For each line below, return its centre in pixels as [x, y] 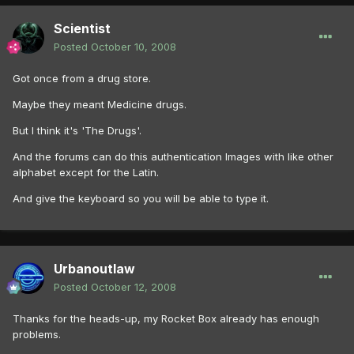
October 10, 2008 [134, 47]
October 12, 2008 [134, 287]
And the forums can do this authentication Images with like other [173, 157]
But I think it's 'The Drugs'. [77, 131]
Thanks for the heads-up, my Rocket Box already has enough [166, 319]
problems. [37, 335]
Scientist [82, 29]
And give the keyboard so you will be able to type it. [141, 199]
